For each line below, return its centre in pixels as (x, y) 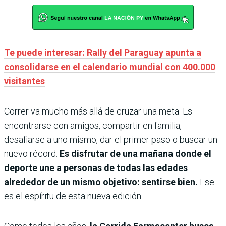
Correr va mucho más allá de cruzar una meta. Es (98, 111)
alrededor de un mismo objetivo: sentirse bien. (101, 182)
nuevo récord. (32, 154)
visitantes (24, 81)
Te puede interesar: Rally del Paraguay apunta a (103, 53)
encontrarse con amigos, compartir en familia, (93, 126)
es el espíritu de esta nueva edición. (73, 196)
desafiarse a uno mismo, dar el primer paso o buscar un (111, 140)
